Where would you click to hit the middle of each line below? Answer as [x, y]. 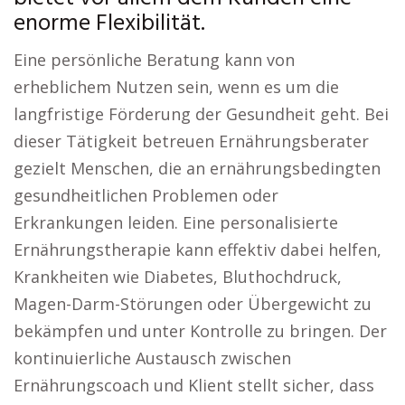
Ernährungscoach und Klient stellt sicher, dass [194, 385]
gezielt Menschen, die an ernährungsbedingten [197, 168]
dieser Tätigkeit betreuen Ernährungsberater [191, 141]
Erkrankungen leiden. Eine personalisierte [176, 222]
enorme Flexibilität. [109, 24]
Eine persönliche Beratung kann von [154, 60]
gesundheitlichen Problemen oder [146, 195]
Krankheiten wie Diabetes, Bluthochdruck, [178, 277]
